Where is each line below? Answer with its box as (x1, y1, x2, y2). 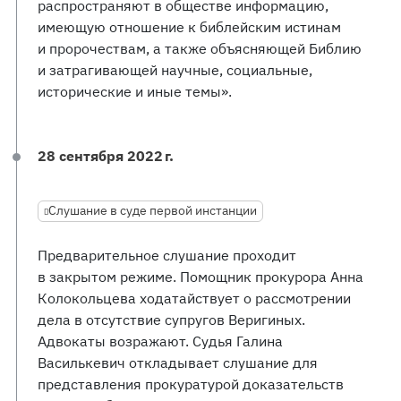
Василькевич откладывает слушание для (38, 354, 318, 371)
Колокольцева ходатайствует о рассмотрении (38, 289, 351, 307)
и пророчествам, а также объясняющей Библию (38, 39, 362, 57)
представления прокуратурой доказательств (38, 375, 344, 393)
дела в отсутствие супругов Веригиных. (38, 311, 305, 328)
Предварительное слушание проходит (38, 246, 296, 264)
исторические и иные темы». (38, 82, 232, 100)
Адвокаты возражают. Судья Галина (38, 332, 283, 350)
